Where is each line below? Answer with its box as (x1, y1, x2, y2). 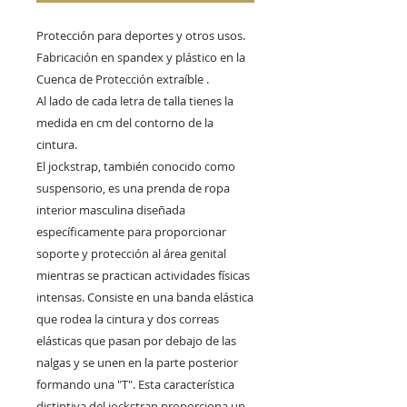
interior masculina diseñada (36, 202, 185, 219)
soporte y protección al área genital (36, 245, 226, 263)
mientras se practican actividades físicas (36, 267, 250, 284)
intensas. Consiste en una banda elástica (36, 289, 253, 306)
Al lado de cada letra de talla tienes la (36, 93, 233, 110)
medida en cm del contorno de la (36, 114, 213, 132)
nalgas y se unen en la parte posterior (36, 354, 238, 372)
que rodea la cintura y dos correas (36, 311, 219, 328)
